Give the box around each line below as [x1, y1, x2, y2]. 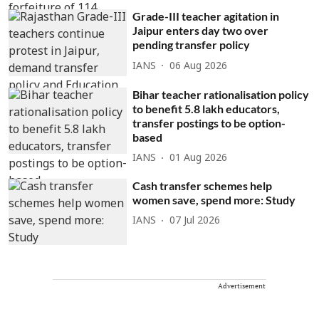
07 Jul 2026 [169, 215, 221, 228]
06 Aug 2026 [169, 60, 228, 73]
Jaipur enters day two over [132, 23, 269, 38]
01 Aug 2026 [169, 152, 228, 165]
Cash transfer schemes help [132, 178, 273, 192]
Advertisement [218, 281, 266, 291]
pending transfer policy [132, 38, 251, 52]
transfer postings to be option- [132, 115, 286, 130]
